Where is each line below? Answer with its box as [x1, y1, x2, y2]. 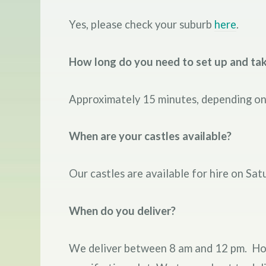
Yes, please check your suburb [68, 18, 214, 31]
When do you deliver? [68, 204, 178, 217]
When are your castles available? [68, 129, 234, 143]
